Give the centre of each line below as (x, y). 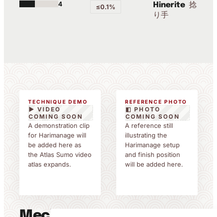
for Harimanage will (57, 135)
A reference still (149, 125)
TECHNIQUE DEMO (58, 102)
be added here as (55, 145)
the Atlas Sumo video (60, 155)
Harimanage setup (152, 145)
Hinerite (169, 5)
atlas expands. (50, 164)
